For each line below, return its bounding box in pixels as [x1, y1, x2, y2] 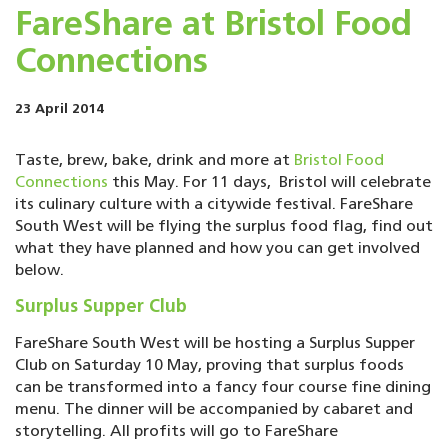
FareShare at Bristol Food [15, 9, 412, 43]
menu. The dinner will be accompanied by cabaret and [15, 402, 413, 418]
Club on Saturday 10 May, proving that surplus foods [15, 358, 404, 374]
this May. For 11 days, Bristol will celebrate [108, 175, 431, 191]
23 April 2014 [15, 102, 104, 116]
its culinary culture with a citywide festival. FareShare [15, 197, 413, 213]
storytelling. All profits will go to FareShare [15, 424, 338, 440]
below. [15, 263, 64, 279]
